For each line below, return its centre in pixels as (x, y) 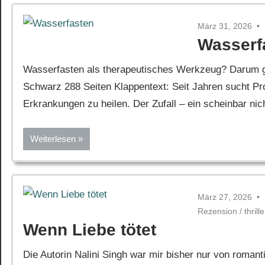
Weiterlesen (53, 138)
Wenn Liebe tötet (90, 230)
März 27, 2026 (225, 197)
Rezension (218, 211)
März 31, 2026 (225, 26)
